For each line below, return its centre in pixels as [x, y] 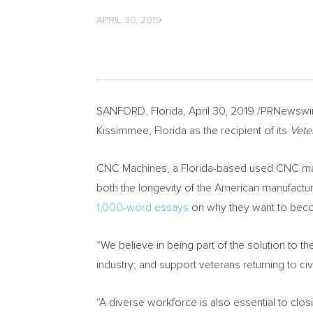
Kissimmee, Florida [141, 131]
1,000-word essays [143, 208]
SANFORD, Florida [140, 111]
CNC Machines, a [139, 168]
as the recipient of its [238, 131]
